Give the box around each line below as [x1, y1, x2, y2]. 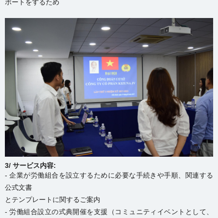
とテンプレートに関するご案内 [5, 196, 100, 204]
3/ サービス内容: [5, 162, 56, 170]
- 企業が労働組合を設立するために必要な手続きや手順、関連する [5, 171, 213, 180]
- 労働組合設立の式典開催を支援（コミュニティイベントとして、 [5, 208, 213, 216]
